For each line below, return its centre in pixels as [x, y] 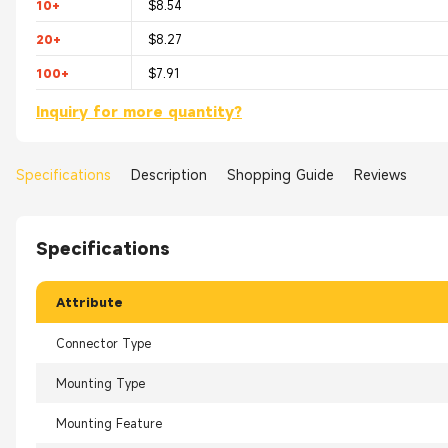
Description [169, 174]
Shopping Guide [280, 174]
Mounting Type [100, 383]
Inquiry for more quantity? [139, 112]
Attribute [89, 302]
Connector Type [103, 343]
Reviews [380, 174]
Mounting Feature [109, 423]
